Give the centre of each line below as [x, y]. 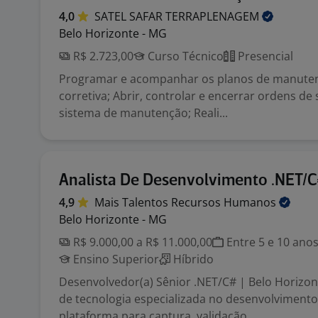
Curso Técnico [184, 56]
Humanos [251, 202]
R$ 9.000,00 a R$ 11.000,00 [141, 242]
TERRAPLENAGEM [214, 16]
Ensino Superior [115, 259]
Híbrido [192, 259]
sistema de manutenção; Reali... [143, 113]
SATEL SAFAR [130, 16]
